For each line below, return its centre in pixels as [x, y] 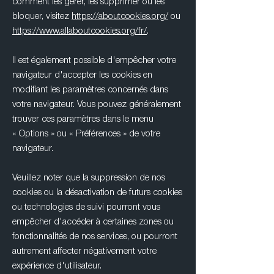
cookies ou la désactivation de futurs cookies [97, 193]
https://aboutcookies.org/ [120, 17]
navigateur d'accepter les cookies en [82, 75]
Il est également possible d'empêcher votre [94, 61]
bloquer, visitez [42, 17]
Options [35, 134]
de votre [143, 134]
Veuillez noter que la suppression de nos [89, 178]
